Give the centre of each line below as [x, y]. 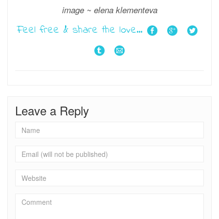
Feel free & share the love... [79, 30]
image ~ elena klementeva [109, 10]
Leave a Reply [52, 110]
